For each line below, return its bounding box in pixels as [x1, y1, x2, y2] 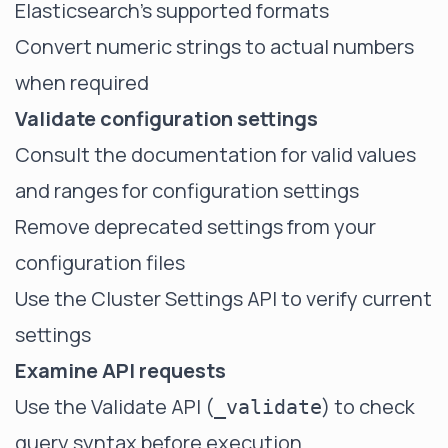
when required [15, 69, 149, 96]
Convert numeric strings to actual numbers [15, 33, 414, 60]
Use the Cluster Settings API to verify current [15, 285, 432, 312]
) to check [322, 393, 415, 420]
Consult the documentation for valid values [15, 141, 416, 168]
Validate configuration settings [15, 105, 318, 132]
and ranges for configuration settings [15, 177, 359, 204]
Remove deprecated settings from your [15, 213, 376, 240]
